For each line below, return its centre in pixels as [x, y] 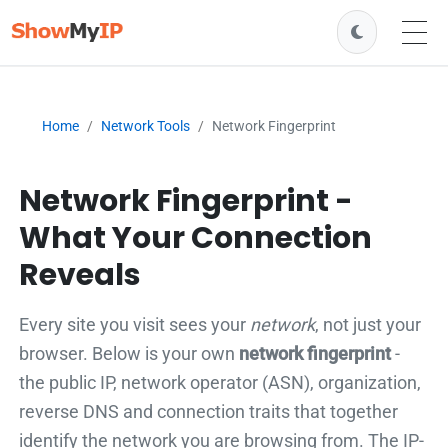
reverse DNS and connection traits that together [209, 411]
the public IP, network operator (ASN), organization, [220, 382]
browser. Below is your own [129, 353]
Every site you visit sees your [135, 324]
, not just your [368, 324]
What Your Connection [196, 237]
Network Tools [145, 125]
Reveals [80, 274]
